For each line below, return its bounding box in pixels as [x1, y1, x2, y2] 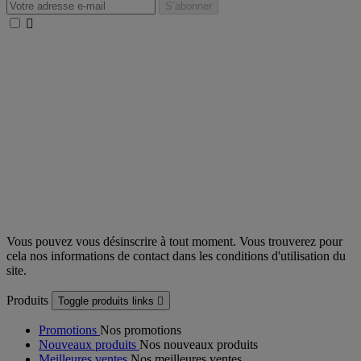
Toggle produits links [58, 295, 157, 308]
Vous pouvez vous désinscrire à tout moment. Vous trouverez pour [6, 234, 342, 249]
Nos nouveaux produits [139, 338, 258, 352]
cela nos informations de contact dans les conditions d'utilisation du [6, 249, 346, 263]
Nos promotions [100, 323, 181, 338]
